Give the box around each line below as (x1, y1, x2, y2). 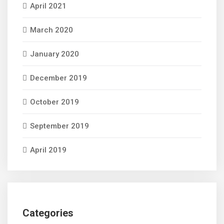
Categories (22, 207, 73, 219)
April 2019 (30, 145, 66, 154)
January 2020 (30, 49, 79, 58)
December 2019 (30, 73, 87, 82)
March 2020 (30, 25, 73, 34)
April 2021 (30, 1, 66, 10)
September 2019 (30, 121, 89, 130)
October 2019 (30, 97, 79, 106)
